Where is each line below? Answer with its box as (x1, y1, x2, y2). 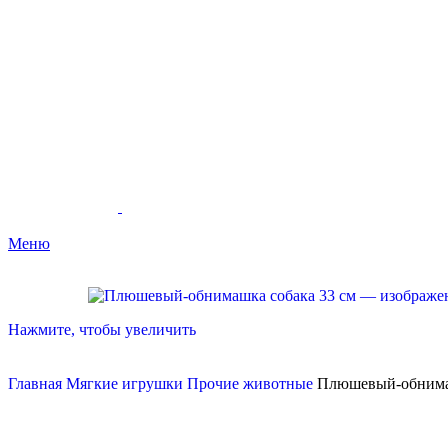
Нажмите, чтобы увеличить (8, 321, 196, 338)
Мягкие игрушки (66, 375, 187, 392)
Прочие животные (187, 375, 317, 392)
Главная (8, 375, 66, 392)
